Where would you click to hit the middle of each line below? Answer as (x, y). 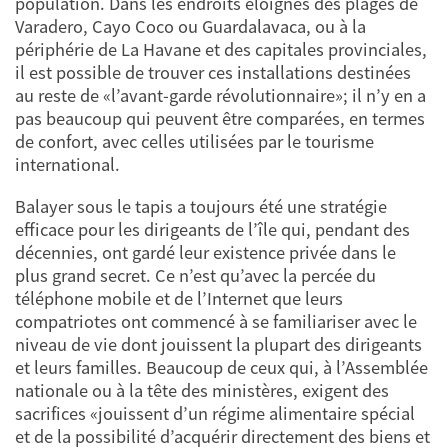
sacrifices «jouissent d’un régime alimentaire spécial (215, 413)
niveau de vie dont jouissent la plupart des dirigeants (218, 344)
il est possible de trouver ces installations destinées (213, 73)
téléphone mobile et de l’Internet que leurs (179, 298)
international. (67, 165)
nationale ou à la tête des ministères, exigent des (202, 390)
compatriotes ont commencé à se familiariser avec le (216, 321)
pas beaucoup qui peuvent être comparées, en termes (220, 119)
